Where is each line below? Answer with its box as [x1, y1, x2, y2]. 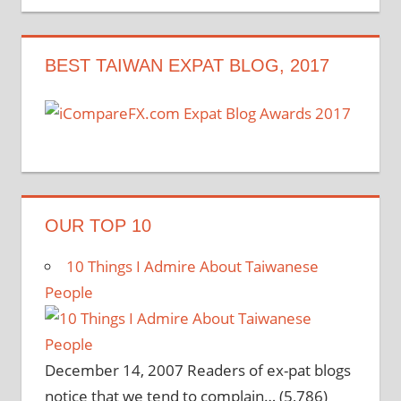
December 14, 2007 [44, 359, 183, 380]
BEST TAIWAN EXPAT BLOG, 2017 [44, 55, 329, 75]
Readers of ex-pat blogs [186, 359, 351, 380]
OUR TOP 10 [44, 215, 151, 235]
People [44, 281, 93, 303]
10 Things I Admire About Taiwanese [65, 255, 319, 277]
